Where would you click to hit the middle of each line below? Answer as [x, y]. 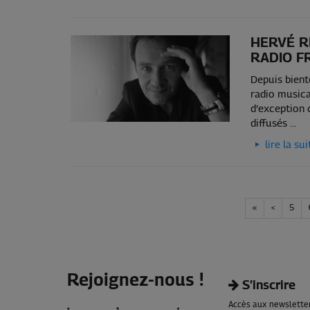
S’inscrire [267, 285]
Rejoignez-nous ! [135, 280]
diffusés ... [273, 123]
